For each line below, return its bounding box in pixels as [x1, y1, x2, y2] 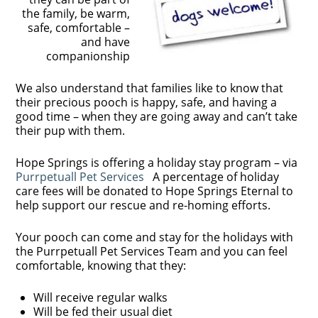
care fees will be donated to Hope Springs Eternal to [16, 183, 294, 199]
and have [80, 34, 130, 50]
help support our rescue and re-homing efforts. [16, 197, 271, 214]
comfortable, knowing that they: [16, 258, 187, 274]
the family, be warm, [21, 6, 130, 22]
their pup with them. [16, 123, 126, 139]
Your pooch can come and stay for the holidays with [16, 229, 294, 246]
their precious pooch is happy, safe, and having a [16, 94, 278, 111]
